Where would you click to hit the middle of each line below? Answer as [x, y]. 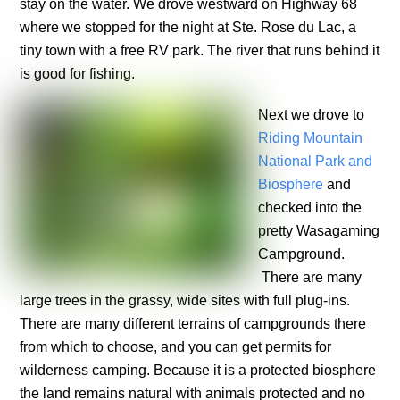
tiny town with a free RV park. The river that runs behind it [200, 50]
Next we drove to [312, 115]
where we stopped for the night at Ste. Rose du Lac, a [188, 27]
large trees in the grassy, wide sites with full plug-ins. [185, 301]
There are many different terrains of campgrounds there [193, 324]
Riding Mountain [311, 138]
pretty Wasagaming [319, 231]
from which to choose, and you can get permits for [176, 347]
